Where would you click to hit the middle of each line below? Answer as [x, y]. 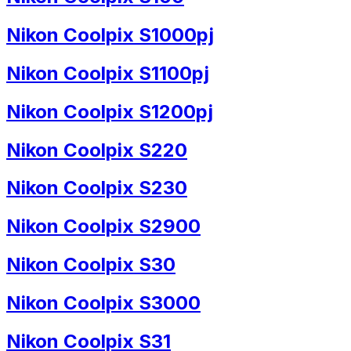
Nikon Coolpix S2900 [103, 226]
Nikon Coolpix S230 [97, 188]
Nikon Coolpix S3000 [103, 303]
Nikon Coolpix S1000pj [110, 34]
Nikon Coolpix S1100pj [108, 73]
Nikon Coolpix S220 [97, 150]
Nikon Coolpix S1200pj [110, 111]
